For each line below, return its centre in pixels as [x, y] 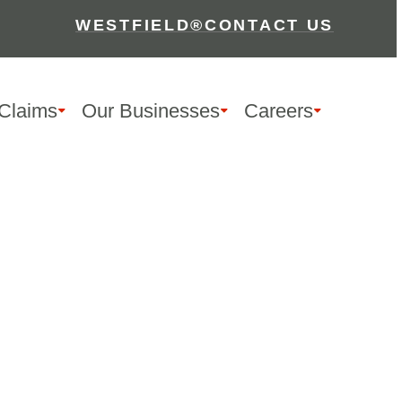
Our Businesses [151, 110]
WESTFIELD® [140, 25]
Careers [279, 110]
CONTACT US [269, 25]
